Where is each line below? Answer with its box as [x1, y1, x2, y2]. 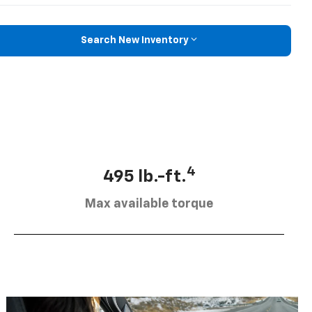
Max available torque [85, 197, 213, 210]
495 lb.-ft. [102, 168, 187, 185]
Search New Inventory [80, 36, 189, 46]
